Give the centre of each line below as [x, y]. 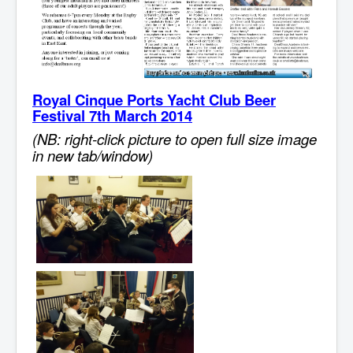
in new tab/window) [93, 155]
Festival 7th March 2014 [112, 115]
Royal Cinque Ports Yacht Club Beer [154, 99]
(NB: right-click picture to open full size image [175, 138]
